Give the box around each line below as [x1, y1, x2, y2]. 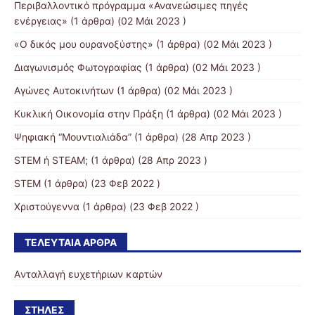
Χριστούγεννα [14, 200, 79, 212]
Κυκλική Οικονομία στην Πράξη [14, 107, 163, 120]
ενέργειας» [14, 14, 67, 27]
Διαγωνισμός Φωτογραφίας [14, 60, 142, 73]
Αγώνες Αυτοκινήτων [14, 84, 114, 96]
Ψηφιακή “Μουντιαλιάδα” [14, 130, 131, 143]
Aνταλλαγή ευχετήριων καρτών [14, 267, 162, 280]
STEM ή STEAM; [14, 153, 88, 166]
